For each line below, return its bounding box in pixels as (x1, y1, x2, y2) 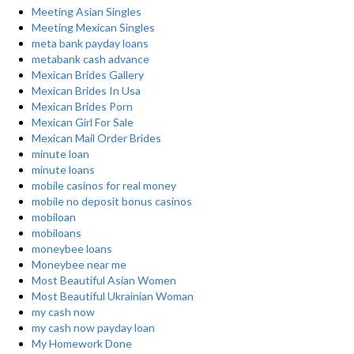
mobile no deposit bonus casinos (32, 194, 192, 208)
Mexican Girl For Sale (32, 115, 134, 129)
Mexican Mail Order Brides (32, 131, 161, 145)
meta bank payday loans (32, 36, 149, 50)
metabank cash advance (32, 52, 149, 66)
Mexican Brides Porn (32, 100, 133, 113)
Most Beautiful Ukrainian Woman (32, 289, 194, 303)
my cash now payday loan (32, 321, 155, 334)
